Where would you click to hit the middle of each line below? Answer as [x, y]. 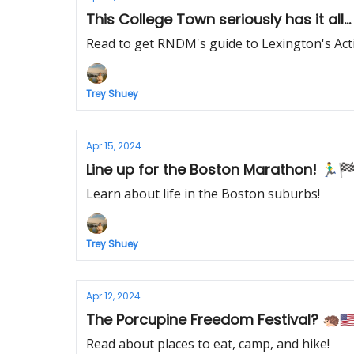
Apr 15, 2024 [114, 146]
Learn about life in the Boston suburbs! [203, 194]
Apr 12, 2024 [113, 296]
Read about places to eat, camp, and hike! [208, 344]
